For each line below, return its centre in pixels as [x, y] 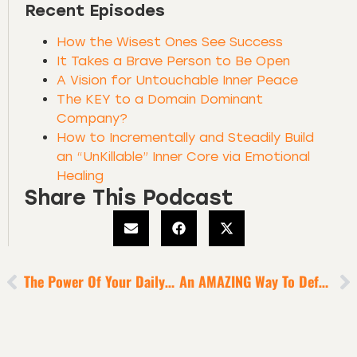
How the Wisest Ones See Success [170, 41]
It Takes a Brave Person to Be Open [173, 61]
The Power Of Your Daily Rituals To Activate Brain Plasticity [170, 282]
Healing [80, 175]
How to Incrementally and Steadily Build [185, 137]
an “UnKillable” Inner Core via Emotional [183, 156]
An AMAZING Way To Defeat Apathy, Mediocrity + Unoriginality [323, 282]
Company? [92, 118]
